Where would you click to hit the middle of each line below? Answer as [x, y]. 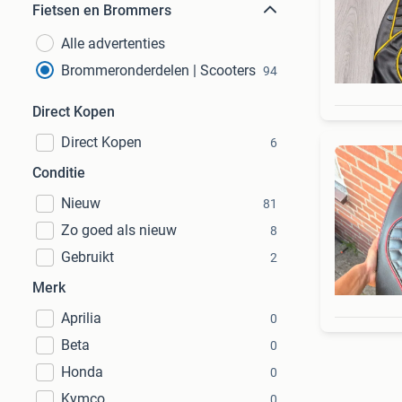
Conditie [59, 173]
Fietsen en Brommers [102, 10]
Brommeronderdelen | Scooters [158, 70]
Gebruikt [87, 257]
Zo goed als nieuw [119, 230]
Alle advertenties [113, 44]
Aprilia [81, 318]
